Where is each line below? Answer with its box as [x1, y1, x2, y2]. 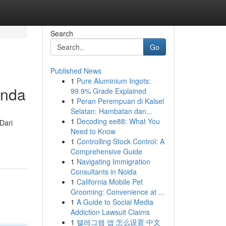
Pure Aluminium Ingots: [76, 76, 151, 86]
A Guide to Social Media [76, 197, 153, 207]
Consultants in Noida [70, 166, 137, 177]
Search [50, 28, 73, 38]
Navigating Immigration [76, 156, 150, 166]
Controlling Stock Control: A [76, 136, 164, 146]
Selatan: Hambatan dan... [70, 106, 152, 116]
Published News [50, 66, 101, 76]
